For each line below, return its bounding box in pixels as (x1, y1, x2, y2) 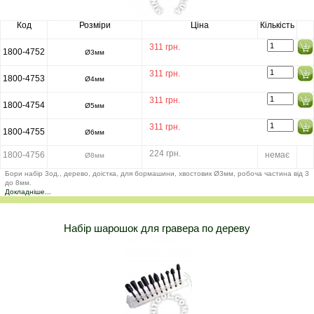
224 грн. (149, 148, 181, 158)
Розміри (78, 20, 111, 30)
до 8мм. (5, 178, 32, 186)
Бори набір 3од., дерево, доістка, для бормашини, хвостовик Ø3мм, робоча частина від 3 (5, 169, 309, 177)
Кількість (260, 20, 294, 30)
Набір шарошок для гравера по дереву (64, 221, 250, 234)
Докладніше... (5, 187, 51, 196)
